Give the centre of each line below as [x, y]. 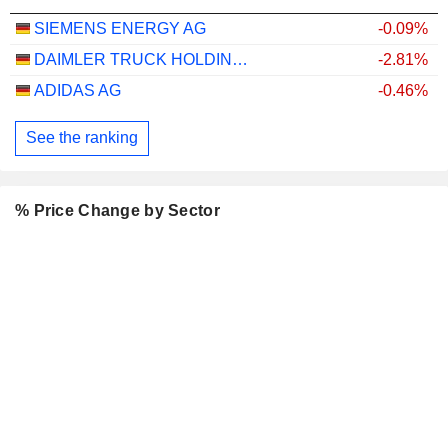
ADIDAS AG [77, 90]
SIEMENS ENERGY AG [120, 28]
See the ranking [82, 138]
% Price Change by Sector [117, 210]
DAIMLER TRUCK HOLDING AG [240, 59]
